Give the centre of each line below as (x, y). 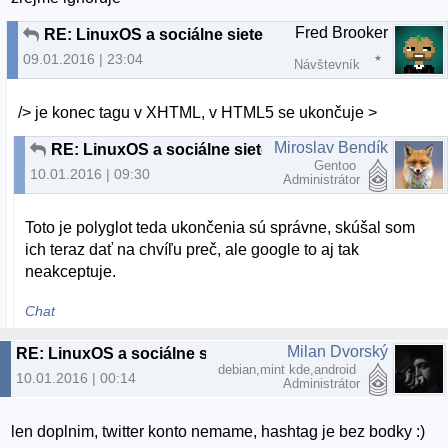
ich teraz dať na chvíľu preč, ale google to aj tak (192, 250)
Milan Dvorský (337, 351)
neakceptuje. (71, 272)
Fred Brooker (341, 32)
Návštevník (327, 64)
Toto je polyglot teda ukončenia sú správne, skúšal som (220, 228)
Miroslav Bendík (331, 147)
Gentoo (337, 165)
